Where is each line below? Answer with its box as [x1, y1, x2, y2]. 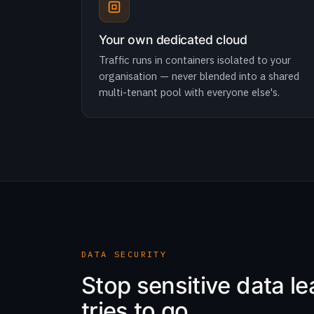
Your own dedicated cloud [99, 32, 247, 47]
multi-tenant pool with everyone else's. [99, 86, 280, 99]
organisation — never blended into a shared [99, 69, 299, 83]
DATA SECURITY [81, 249, 168, 259]
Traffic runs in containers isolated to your [99, 53, 291, 67]
